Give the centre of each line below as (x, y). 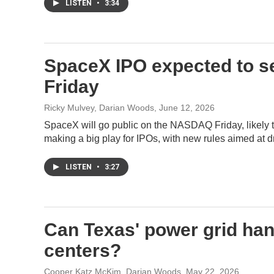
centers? (83, 250)
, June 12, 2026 (184, 108)
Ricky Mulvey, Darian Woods (99, 108)
